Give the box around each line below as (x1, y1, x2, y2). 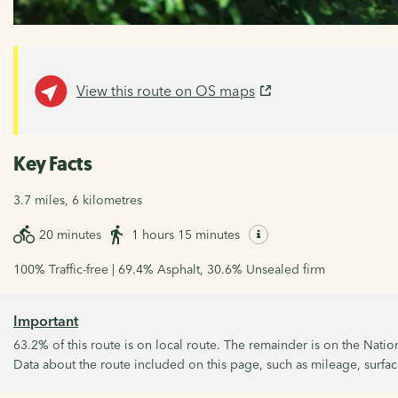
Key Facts (13, 151, 92, 178)
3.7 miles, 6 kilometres (13, 192, 142, 209)
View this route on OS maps (76, 82, 255, 100)
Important (13, 312, 78, 330)
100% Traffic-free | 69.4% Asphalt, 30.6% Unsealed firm (13, 261, 325, 278)
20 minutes (39, 227, 101, 243)
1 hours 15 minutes (131, 227, 240, 243)
